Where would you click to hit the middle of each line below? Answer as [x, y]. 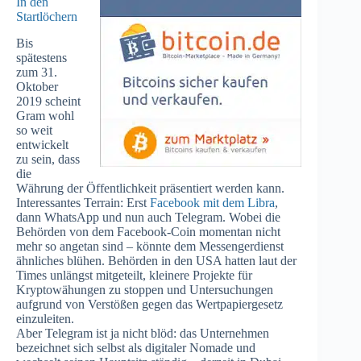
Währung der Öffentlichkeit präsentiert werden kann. [150, 188]
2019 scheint [48, 101]
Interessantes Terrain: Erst [83, 202]
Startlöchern [47, 16]
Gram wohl [45, 115]
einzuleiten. [45, 318]
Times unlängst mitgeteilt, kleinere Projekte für [134, 275]
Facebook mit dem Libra [212, 202]
